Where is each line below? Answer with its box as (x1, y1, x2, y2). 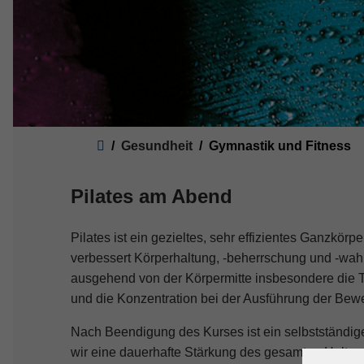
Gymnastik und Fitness (209, 139, 351, 154)
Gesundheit (121, 139, 193, 154)
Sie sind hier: (83, 129, 163, 144)
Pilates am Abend (71, 185, 232, 208)
